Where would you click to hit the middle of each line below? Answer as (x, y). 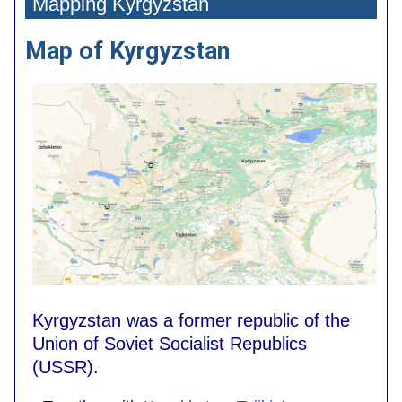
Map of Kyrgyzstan (127, 51)
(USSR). (66, 367)
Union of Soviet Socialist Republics (170, 344)
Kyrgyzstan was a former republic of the (191, 321)
